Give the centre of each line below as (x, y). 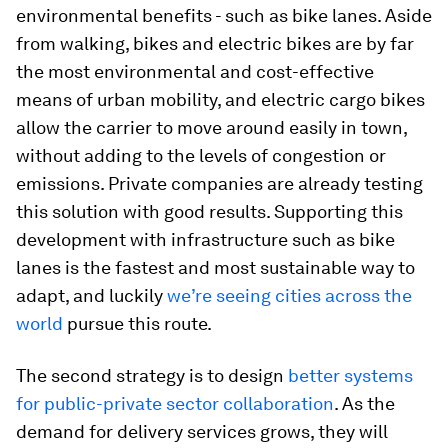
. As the (364, 403)
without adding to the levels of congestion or (201, 155)
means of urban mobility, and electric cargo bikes (220, 99)
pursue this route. (137, 323)
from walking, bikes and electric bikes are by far (215, 43)
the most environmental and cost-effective (195, 71)
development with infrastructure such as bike (205, 239)
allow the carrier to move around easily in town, (211, 127)
